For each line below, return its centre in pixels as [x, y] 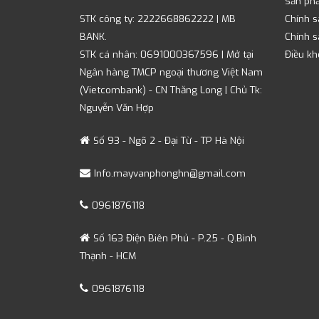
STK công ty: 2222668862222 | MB [158, 19]
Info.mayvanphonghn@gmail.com [170, 173]
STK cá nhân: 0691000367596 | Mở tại [167, 54]
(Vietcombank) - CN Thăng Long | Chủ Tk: [171, 90]
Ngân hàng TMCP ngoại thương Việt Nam [171, 72]
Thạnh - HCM [108, 256]
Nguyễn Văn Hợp [117, 108]
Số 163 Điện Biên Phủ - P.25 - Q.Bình [175, 238]
